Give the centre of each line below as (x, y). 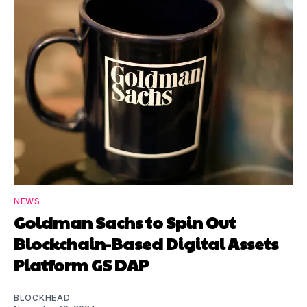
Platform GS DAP (81, 264)
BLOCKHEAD (42, 297)
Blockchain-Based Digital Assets (146, 243)
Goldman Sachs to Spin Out (125, 222)
